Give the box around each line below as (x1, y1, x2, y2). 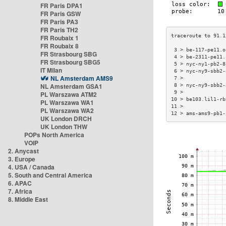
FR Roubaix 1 (40, 33, 79, 42)
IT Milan (40, 66, 62, 75)
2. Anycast (8, 146, 39, 155)
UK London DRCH (40, 114, 92, 123)
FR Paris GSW (40, 9, 81, 18)
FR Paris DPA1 (40, 1, 83, 10)
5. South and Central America (8, 171, 92, 180)
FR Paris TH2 (40, 25, 78, 34)
